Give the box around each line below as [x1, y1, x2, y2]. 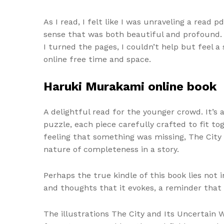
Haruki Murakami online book [43, 79, 216, 93]
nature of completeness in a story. [43, 144, 179, 154]
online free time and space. [43, 54, 151, 64]
